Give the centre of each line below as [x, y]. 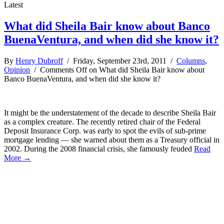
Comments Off [63, 69]
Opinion [17, 69]
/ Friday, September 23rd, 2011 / [120, 60]
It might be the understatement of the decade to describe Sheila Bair [110, 112]
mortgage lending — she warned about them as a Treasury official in [112, 139]
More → [17, 157]
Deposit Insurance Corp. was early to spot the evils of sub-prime [105, 130]
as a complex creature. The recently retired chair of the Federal [102, 121]
